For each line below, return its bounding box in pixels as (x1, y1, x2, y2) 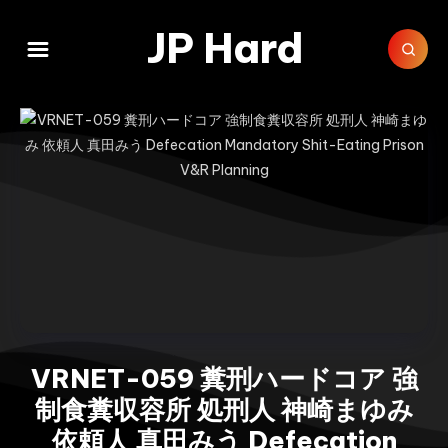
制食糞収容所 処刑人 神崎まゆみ (34, 393, 414, 426)
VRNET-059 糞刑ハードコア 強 (30, 362, 418, 395)
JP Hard (145, 23, 303, 74)
